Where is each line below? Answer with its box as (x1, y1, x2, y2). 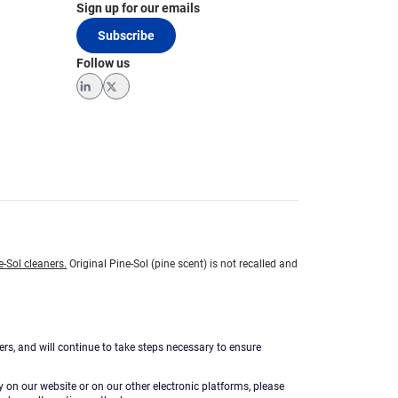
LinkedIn (89, 95, 138, 110)
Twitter (115, 95, 156, 110)
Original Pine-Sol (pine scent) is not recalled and (67, 258, 298, 271)
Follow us (76, 56, 130, 71)
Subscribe (98, 28, 155, 44)
